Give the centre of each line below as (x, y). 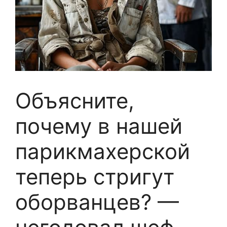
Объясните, (75, 101)
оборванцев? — (97, 202)
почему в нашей (99, 126)
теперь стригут (95, 177)
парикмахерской (103, 152)
